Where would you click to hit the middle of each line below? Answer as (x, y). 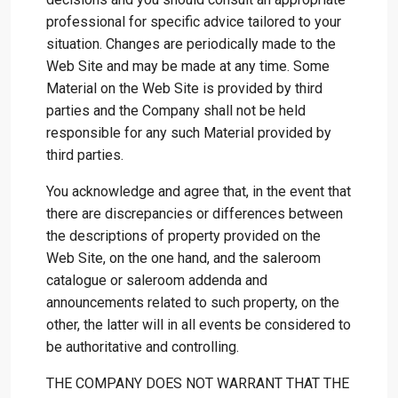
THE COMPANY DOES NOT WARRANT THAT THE (198, 383)
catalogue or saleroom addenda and (157, 280)
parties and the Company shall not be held (176, 111)
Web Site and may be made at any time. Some (188, 66)
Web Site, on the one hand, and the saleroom (183, 258)
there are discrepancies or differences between (195, 214)
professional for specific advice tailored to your (194, 22)
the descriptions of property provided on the (183, 236)
